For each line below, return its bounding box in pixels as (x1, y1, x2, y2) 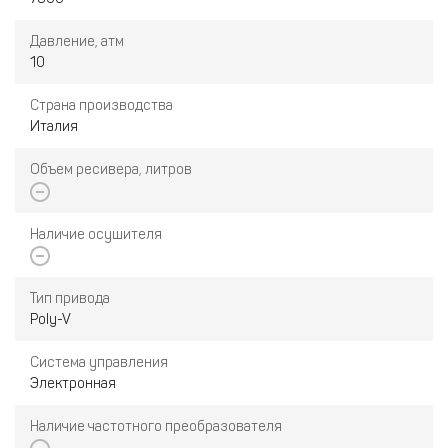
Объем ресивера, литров (30, 161, 192, 179)
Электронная (30, 375, 116, 393)
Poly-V (30, 311, 71, 329)
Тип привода (30, 290, 110, 308)
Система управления (30, 354, 168, 372)
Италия (30, 118, 78, 136)
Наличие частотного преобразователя (30, 418, 282, 436)
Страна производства (30, 97, 173, 115)
